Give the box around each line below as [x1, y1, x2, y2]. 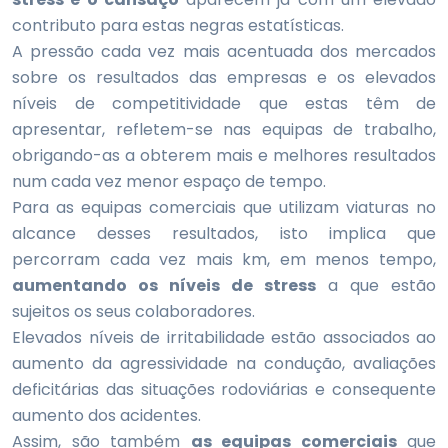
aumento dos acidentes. [12, 404, 201, 427]
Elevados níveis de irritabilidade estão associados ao [12, 326, 436, 349]
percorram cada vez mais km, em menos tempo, [12, 248, 436, 271]
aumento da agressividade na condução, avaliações [12, 352, 436, 375]
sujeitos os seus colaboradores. [12, 300, 255, 323]
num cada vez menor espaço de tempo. [12, 170, 326, 193]
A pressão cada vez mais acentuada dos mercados [12, 40, 436, 63]
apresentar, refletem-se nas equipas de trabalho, [12, 118, 436, 141]
